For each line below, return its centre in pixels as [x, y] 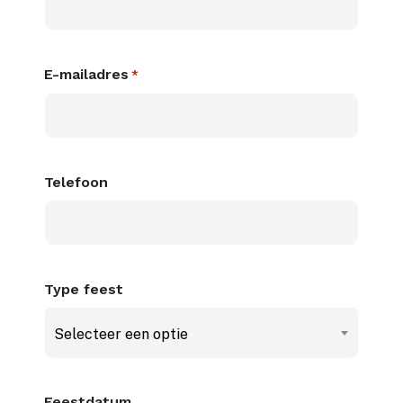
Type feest [84, 290]
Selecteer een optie [121, 335]
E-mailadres [86, 75]
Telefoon [76, 183]
